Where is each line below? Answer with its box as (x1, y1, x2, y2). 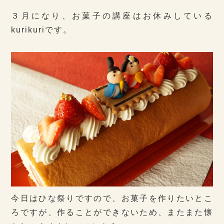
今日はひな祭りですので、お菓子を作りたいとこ (11, 193, 213, 202)
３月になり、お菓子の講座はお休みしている (11, 11, 213, 20)
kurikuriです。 (11, 25, 72, 34)
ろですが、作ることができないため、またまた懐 (11, 207, 213, 216)
